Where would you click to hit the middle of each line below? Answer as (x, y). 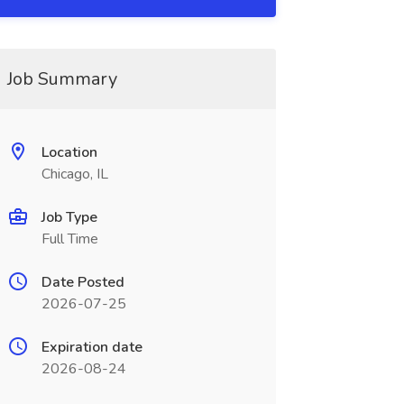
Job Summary (62, 79)
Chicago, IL (74, 174)
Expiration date (92, 347)
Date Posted (83, 282)
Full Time (69, 239)
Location (69, 152)
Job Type (69, 217)
